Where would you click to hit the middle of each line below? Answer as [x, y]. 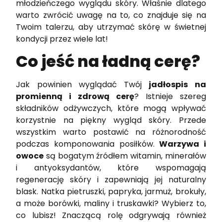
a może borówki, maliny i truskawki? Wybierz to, [111, 204]
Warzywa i [183, 144]
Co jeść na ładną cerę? [108, 61]
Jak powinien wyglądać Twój [83, 85]
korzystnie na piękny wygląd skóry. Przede [111, 120]
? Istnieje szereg [170, 97]
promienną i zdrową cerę [75, 97]
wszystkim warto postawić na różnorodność [111, 132]
